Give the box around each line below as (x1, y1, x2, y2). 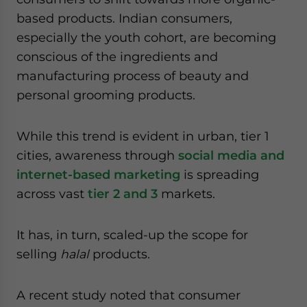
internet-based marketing (16, 167, 180, 182)
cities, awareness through (16, 148, 178, 162)
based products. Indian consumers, (16, 11, 232, 25)
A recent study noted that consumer (16, 288, 241, 302)
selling (16, 247, 60, 261)
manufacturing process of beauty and (16, 69, 249, 83)
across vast (16, 186, 88, 201)
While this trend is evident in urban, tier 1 (16, 129, 269, 143)
